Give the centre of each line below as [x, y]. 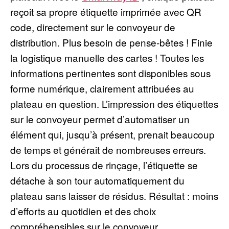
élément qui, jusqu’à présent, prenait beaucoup [112, 134]
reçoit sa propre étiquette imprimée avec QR [106, 11]
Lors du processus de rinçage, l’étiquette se [104, 165]
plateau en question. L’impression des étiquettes [114, 103]
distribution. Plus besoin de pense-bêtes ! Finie [111, 42]
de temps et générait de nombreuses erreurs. [108, 149]
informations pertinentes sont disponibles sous [110, 73]
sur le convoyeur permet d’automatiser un [100, 119]
